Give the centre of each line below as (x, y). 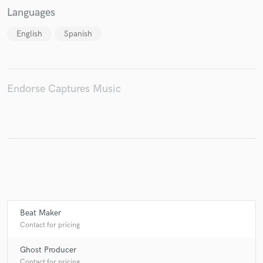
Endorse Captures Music (64, 89)
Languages (31, 12)
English (29, 34)
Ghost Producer (48, 250)
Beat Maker (41, 213)
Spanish (78, 34)
